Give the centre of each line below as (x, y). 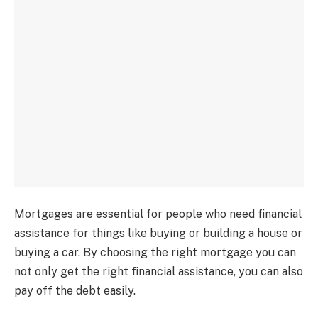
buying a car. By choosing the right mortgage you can (155, 253)
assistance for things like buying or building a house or (158, 234)
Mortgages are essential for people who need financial (158, 214)
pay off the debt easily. (75, 291)
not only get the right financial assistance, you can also (159, 272)
